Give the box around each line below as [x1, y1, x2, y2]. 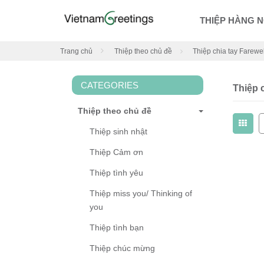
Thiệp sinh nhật [90, 127, 147, 137]
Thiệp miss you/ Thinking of [90, 189, 192, 199]
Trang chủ [60, 47, 93, 56]
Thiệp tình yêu [90, 168, 143, 178]
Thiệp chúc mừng [90, 243, 155, 253]
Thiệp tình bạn [90, 223, 144, 233]
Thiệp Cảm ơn [90, 147, 143, 157]
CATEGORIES [81, 80, 138, 91]
